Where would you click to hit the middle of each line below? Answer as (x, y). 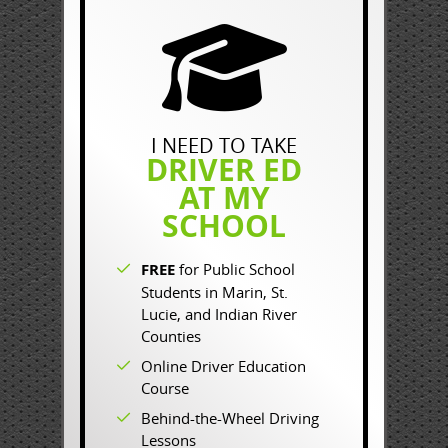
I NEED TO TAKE (224, 145)
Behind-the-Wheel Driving (230, 418)
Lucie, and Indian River (219, 314)
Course (165, 388)
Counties (171, 336)
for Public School (235, 269)
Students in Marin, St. (214, 292)
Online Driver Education (223, 366)
